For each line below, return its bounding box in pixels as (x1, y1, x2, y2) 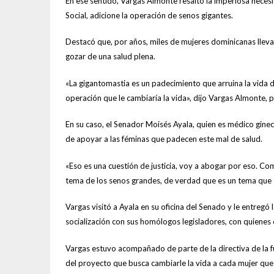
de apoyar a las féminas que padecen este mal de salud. (65, 134, 262, 144)
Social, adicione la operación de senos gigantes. (65, 10, 233, 20)
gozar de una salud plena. (65, 51, 155, 62)
